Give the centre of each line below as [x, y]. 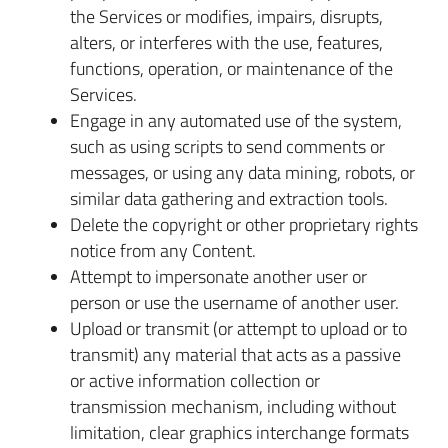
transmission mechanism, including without [233, 406]
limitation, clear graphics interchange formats [239, 432]
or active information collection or [195, 380]
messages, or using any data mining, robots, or [242, 172]
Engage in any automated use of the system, [236, 120]
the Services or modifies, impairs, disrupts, [226, 16]
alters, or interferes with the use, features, [226, 42]
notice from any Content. [163, 250]
